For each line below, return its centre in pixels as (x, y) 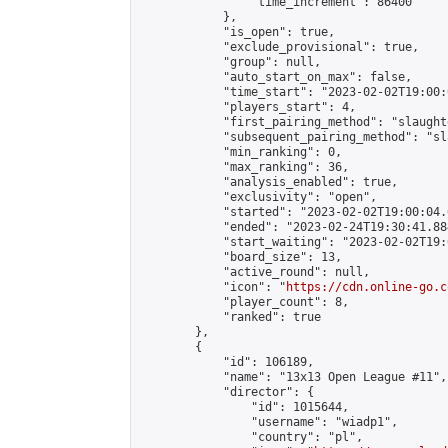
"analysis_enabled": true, (268, 182)
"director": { (226, 392)
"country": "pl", (251, 437)
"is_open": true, (237, 32)
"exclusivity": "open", (258, 197)
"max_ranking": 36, (244, 167)
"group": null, (230, 62)
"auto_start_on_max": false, (275, 77)
